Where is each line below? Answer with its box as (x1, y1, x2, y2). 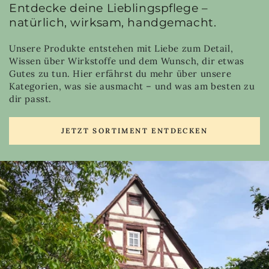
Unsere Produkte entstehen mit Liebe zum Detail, (9, 43, 234, 54)
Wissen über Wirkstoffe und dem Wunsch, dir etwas (9, 55, 244, 67)
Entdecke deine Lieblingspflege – (9, 1, 208, 15)
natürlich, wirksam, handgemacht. (9, 16, 217, 29)
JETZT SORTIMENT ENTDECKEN (61, 126, 208, 135)
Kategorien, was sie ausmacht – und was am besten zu (9, 80, 255, 92)
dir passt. (9, 93, 52, 104)
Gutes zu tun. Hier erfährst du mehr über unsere (9, 68, 232, 79)
